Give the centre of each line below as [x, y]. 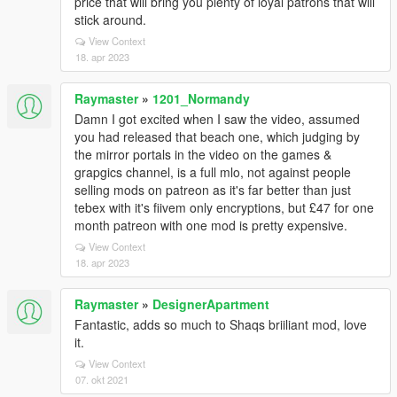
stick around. [110, 19]
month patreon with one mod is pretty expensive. [211, 225]
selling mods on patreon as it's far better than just [213, 190]
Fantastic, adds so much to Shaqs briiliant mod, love [221, 324]
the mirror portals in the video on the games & [203, 154]
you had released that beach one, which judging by [217, 136]
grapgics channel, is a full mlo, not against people [213, 172]
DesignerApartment [211, 304]
